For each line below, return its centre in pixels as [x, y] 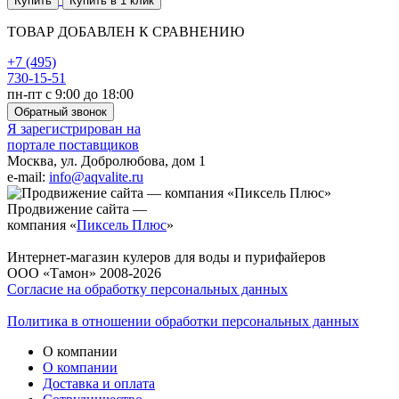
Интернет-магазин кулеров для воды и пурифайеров [167, 256]
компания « [42, 224]
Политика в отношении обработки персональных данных [183, 321]
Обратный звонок [89, 111]
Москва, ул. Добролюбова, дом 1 [106, 160]
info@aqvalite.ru [96, 176]
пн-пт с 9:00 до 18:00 [70, 94]
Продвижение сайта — [77, 208]
